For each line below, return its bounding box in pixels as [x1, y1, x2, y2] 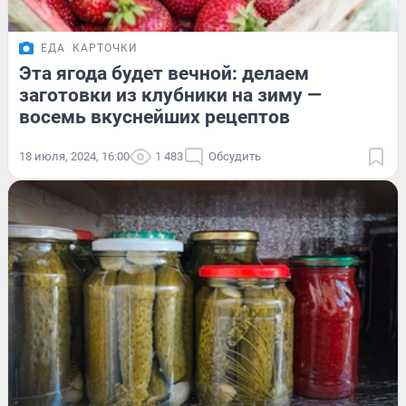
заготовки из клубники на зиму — [19, 83, 322, 106]
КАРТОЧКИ [72, 41, 138, 54]
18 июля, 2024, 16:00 [19, 149, 130, 163]
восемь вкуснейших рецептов [19, 105, 290, 128]
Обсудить [208, 149, 261, 163]
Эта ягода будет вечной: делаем [19, 62, 309, 84]
